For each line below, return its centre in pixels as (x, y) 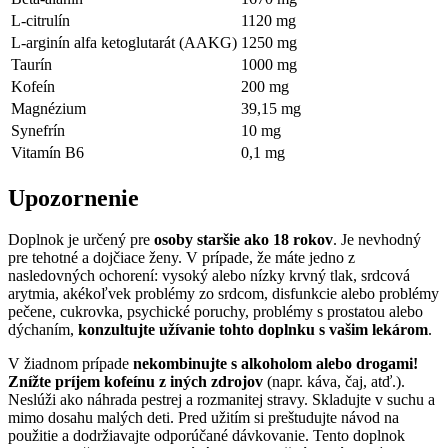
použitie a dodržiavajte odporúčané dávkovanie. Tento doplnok (206, 436)
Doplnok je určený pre (81, 240)
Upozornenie (73, 197)
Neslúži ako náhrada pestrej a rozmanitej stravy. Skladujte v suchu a (221, 400)
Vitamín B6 (47, 152)
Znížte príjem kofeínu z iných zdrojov (135, 382)
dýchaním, (43, 330)
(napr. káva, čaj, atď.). (334, 382)
